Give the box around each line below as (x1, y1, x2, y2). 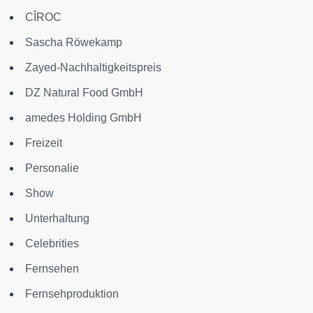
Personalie (25, 161, 79, 174)
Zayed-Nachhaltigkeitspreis (25, 61, 161, 73)
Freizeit (25, 136, 62, 149)
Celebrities (25, 237, 79, 249)
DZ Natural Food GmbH (25, 86, 143, 99)
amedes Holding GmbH (25, 111, 142, 124)
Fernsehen (25, 262, 79, 275)
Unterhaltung (25, 212, 89, 224)
